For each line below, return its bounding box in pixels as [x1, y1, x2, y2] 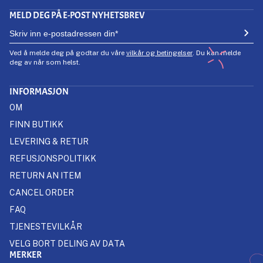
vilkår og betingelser [126, 48, 193, 57]
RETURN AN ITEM [9, 170, 81, 180]
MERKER [9, 249, 42, 261]
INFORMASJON [9, 86, 69, 97]
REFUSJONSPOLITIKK [9, 153, 96, 163]
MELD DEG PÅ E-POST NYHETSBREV [9, 9, 145, 21]
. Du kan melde [193, 48, 241, 57]
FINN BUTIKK [9, 119, 63, 129]
